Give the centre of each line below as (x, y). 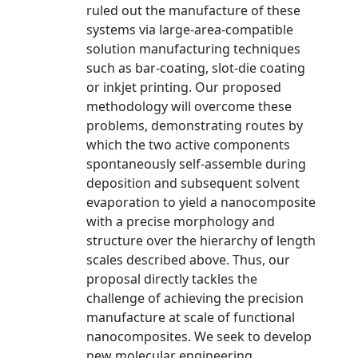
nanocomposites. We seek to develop (199, 336)
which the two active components (188, 145)
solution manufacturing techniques (193, 49)
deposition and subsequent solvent (193, 183)
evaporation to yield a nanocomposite (201, 202)
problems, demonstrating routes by (195, 125)
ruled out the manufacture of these (193, 10)
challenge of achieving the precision (195, 298)
